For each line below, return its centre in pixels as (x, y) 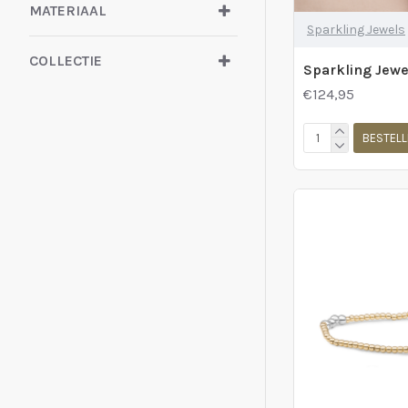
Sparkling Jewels (356, 30)
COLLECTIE (66, 61)
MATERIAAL (68, 10)
